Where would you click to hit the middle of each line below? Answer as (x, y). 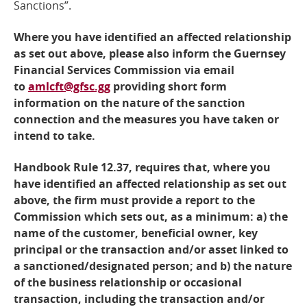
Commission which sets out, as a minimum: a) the (151, 217)
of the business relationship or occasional (128, 283)
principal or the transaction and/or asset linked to (151, 250)
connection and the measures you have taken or (146, 120)
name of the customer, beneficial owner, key (136, 233)
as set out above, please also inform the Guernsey (150, 54)
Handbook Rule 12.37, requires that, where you (142, 168)
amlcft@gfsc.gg (69, 87)
